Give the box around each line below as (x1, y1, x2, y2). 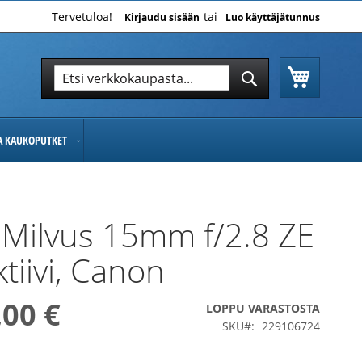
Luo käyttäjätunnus (225, 11, 320, 24)
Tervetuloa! (52, 9, 112, 24)
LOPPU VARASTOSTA (206, 300, 320, 316)
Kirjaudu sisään (124, 11, 200, 24)
